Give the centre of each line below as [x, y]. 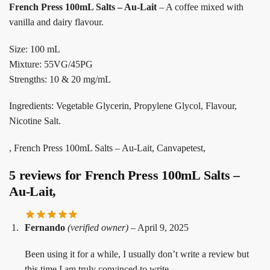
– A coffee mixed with [201, 7]
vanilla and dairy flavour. [56, 22]
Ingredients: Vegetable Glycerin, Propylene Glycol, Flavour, [123, 106]
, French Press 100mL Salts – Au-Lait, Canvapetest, [107, 148]
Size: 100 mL [35, 49]
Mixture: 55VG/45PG [51, 64]
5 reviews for [47, 175]
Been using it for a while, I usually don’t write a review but [137, 254]
